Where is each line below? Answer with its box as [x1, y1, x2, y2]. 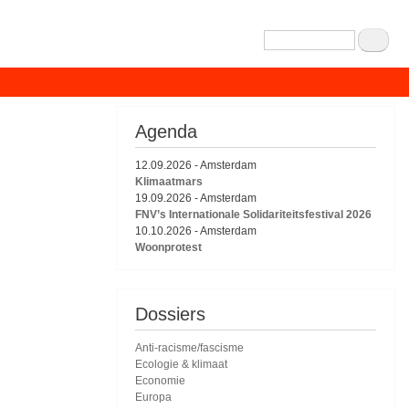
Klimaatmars [135, 175, 203, 189]
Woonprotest [135, 241, 202, 255]
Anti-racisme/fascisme [135, 341, 244, 355]
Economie [135, 374, 185, 388]
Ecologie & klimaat [135, 358, 227, 372]
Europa [135, 391, 172, 404]
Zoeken [264, 27, 300, 43]
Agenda [135, 121, 197, 142]
